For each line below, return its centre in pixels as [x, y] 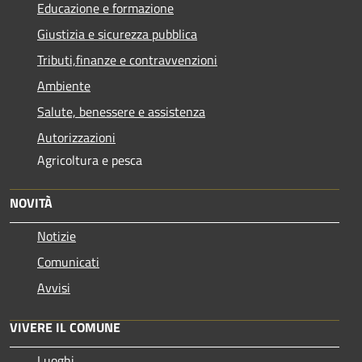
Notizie [57, 236]
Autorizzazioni [76, 138]
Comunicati [68, 262]
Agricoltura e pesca [90, 160]
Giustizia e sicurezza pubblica [117, 34]
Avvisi [54, 288]
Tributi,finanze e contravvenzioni [127, 60]
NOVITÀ [31, 203]
